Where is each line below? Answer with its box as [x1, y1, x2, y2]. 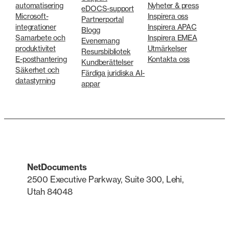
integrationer [15, 22, 56, 32]
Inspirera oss [147, 12, 188, 21]
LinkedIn [15, 208, 62, 223]
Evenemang [81, 36, 120, 45]
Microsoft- [15, 12, 49, 21]
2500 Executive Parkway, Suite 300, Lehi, [27, 174, 184, 185]
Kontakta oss [147, 55, 190, 64]
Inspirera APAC [147, 22, 197, 32]
